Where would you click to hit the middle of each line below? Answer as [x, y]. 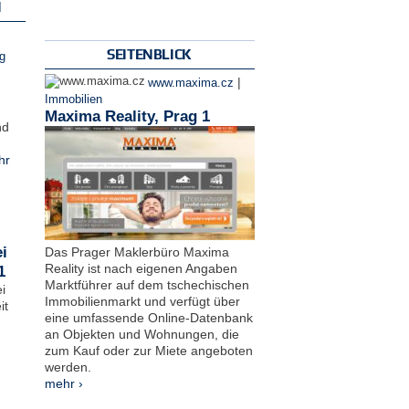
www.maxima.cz [190, 83]
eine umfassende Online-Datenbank [148, 318]
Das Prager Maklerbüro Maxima [136, 252]
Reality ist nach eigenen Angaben [141, 269]
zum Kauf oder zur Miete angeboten [148, 351]
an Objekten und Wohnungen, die [142, 335]
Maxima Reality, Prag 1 [127, 116]
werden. [68, 367]
